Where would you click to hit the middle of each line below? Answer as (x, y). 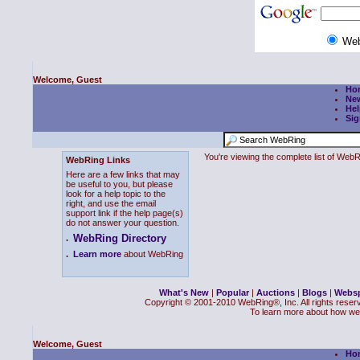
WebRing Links (98, 160)
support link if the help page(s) (125, 213)
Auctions (276, 292)
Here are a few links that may (123, 174)
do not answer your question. (123, 223)
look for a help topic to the (116, 194)
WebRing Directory (120, 238)
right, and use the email (111, 203)
